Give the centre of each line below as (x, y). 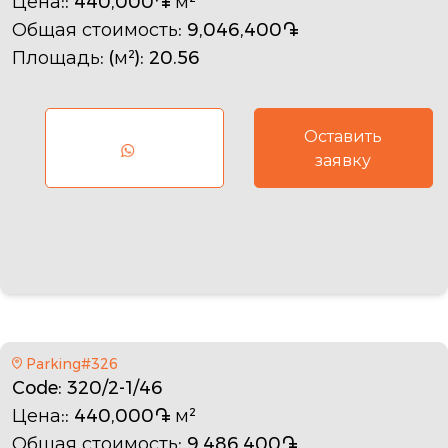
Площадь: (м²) (76, 57)
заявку (343, 160)
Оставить (343, 136)
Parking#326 (71, 363)
